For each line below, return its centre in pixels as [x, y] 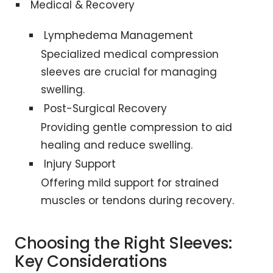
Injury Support [80, 164]
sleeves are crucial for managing [129, 72]
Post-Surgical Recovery [105, 109]
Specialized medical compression [129, 55]
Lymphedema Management [118, 36]
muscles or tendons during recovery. [137, 201]
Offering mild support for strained [129, 183]
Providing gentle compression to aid [136, 128]
